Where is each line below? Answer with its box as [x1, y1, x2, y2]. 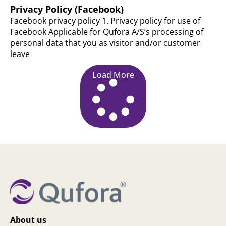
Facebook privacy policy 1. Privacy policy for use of [10, 15, 200, 26]
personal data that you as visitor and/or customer [10, 37, 200, 48]
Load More [92, 69, 134, 80]
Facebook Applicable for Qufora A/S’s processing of [10, 26, 203, 37]
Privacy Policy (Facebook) [10, 3, 124, 15]
